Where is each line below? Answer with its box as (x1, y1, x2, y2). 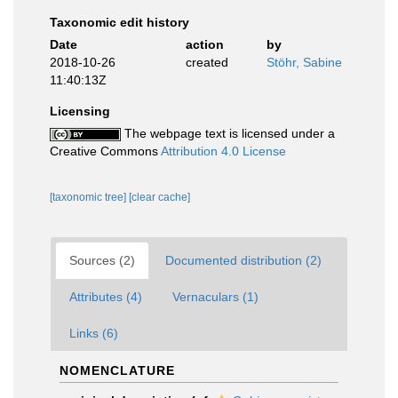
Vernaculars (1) (172, 290, 259, 304)
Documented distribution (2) (165, 253, 322, 267)
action (185, 37, 224, 52)
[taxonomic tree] (50, 191, 129, 203)
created (185, 55, 228, 69)
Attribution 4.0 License (161, 144, 286, 158)
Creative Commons (50, 144, 161, 158)
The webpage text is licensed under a (121, 126, 335, 140)
